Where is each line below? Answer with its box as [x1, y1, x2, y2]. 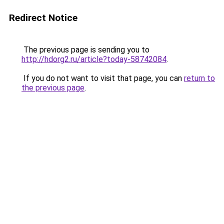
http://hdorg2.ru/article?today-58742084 [21, 54, 166, 64]
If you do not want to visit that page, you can [21, 73, 184, 83]
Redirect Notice [9, 12, 77, 23]
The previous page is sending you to [21, 45, 149, 54]
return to [184, 73, 215, 83]
